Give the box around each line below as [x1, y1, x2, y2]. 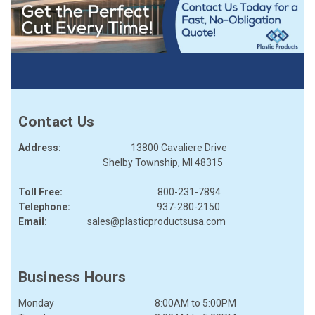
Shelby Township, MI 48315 [18, 157, 223, 169]
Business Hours [18, 269, 126, 286]
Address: [18, 142, 61, 154]
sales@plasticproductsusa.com [86, 216, 226, 228]
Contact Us [18, 113, 94, 131]
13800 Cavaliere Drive [60, 142, 227, 154]
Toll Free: [18, 186, 63, 198]
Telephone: [18, 201, 70, 213]
